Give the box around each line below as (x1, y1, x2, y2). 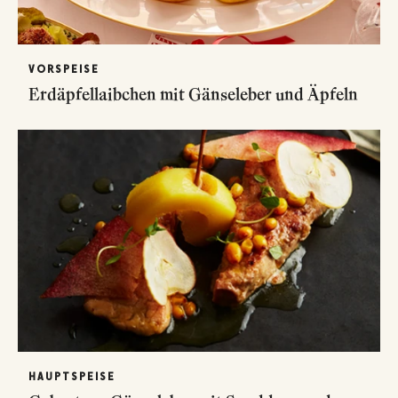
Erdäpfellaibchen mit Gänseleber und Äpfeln (28, 83, 358, 105)
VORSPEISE (28, 62, 99, 76)
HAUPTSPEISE (28, 370, 115, 383)
